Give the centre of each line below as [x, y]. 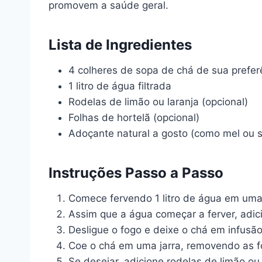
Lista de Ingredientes [120, 45]
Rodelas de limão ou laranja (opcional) [158, 102]
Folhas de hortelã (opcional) [134, 118]
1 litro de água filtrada [120, 86]
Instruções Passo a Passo [136, 173]
